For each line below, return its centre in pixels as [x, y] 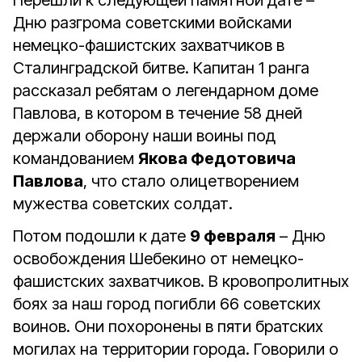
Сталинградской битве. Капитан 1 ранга [161, 68]
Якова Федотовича [217, 158]
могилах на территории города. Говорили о [176, 349]
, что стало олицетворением [191, 181]
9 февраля [233, 236]
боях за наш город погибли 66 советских [167, 304]
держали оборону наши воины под [144, 136]
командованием [76, 158]
